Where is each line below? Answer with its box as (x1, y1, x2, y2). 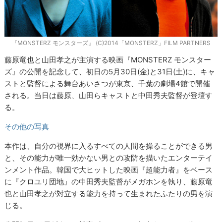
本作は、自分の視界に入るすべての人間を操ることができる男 (4, 141, 213, 151)
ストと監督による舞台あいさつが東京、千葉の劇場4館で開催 (4, 79, 211, 89)
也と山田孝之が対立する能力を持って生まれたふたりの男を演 (4, 189, 213, 199)
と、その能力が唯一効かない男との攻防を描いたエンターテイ (4, 153, 213, 163)
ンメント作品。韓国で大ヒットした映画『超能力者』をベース (4, 165, 213, 175)
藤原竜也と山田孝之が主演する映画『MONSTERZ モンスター (4, 55, 212, 65)
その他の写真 (4, 122, 50, 132)
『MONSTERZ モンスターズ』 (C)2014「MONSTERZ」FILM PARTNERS (11, 39, 211, 47)
